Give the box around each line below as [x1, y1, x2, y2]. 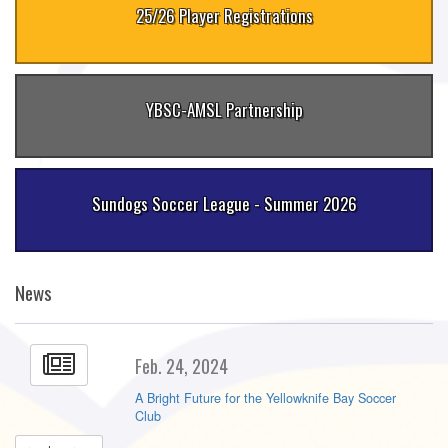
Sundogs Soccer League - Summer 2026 [91, 190, 357, 216]
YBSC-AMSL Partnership [145, 96, 303, 122]
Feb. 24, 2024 [134, 352, 228, 379]
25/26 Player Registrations [135, 2, 313, 28]
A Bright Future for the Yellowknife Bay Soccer [134, 387, 396, 407]
